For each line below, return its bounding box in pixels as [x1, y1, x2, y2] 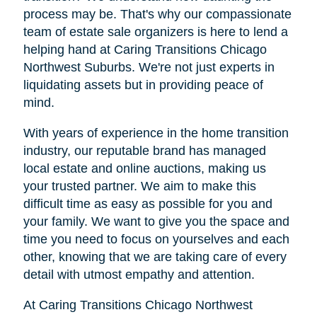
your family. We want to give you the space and [23, 214, 289, 229]
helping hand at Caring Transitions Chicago [23, 42, 267, 57]
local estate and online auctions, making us [23, 161, 266, 175]
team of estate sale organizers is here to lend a [23, 24, 288, 39]
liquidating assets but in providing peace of [23, 77, 263, 92]
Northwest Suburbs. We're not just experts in [23, 59, 275, 74]
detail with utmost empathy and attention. [23, 267, 255, 282]
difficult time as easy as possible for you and [23, 196, 272, 211]
